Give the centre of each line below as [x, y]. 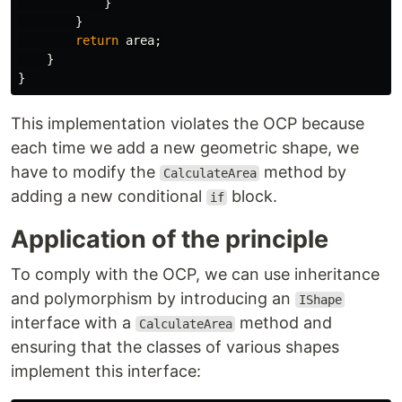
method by [303, 172]
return [97, 40]
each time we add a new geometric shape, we [185, 148]
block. [253, 196]
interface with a [73, 323]
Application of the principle [170, 239]
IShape [320, 300]
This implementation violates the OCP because [188, 123]
